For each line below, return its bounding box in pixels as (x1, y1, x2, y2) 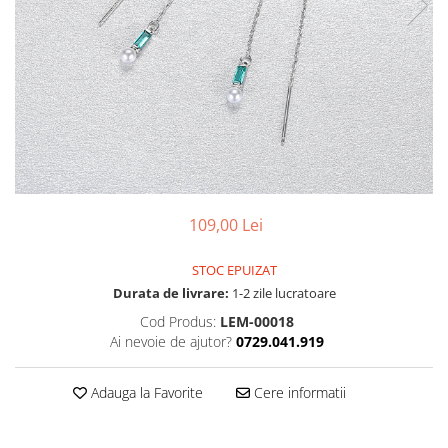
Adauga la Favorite (86, 383, 203, 402)
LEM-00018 (219, 312, 294, 331)
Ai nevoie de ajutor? (109, 332, 232, 351)
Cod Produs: (139, 312, 216, 331)
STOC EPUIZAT (189, 261, 277, 279)
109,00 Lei (189, 214, 263, 236)
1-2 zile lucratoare (228, 284, 336, 302)
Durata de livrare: (112, 284, 229, 302)
